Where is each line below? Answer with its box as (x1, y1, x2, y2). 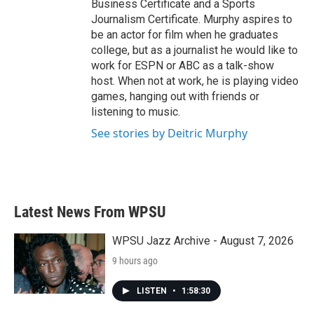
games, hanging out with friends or (91, 90, 259, 103)
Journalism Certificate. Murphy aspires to (91, 13, 292, 26)
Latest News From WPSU (14, 203, 166, 221)
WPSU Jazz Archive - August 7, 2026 (112, 234, 294, 247)
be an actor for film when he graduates (91, 28, 278, 41)
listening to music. (91, 105, 180, 118)
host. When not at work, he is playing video (91, 74, 299, 88)
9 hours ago (112, 255, 158, 266)
